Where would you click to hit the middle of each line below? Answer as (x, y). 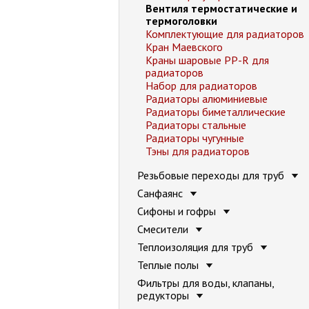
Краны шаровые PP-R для (207, 60)
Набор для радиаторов (201, 86)
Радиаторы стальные (196, 125)
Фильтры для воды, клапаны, (206, 283)
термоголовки (181, 21)
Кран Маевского (184, 47)
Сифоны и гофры (178, 211)
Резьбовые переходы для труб (212, 175)
